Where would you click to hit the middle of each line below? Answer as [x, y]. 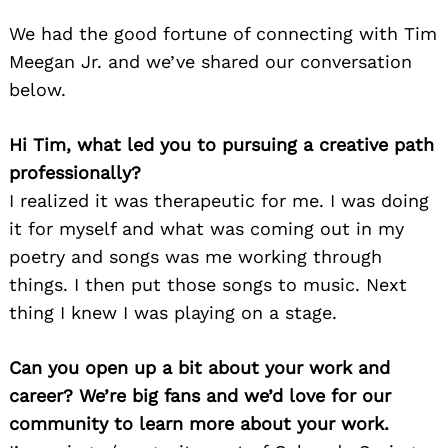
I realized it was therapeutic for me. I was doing [219, 201]
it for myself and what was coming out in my [206, 229]
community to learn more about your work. [199, 424]
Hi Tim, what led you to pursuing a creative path [221, 145]
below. [37, 90]
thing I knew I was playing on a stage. [173, 313]
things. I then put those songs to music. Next [208, 285]
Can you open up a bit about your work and [199, 368]
